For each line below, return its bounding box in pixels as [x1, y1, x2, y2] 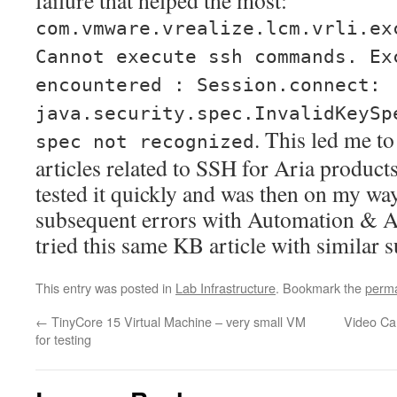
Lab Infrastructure [175, 278, 276, 297]
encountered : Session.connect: [35, 74, 381, 96]
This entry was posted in [35, 278, 175, 297]
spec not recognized [35, 131, 254, 152]
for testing [35, 330, 91, 348]
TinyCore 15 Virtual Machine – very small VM [48, 312, 306, 331]
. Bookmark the [276, 278, 365, 297]
